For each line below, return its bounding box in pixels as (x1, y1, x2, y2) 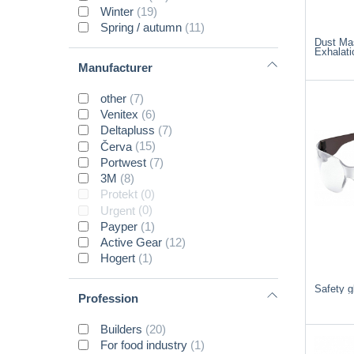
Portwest (100, 155, 147, 169)
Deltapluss (100, 123, 156, 137)
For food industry (100, 338, 188, 352)
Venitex (100, 107, 139, 122)
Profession (78, 291, 138, 305)
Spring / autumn (100, 21, 183, 35)
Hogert (100, 251, 136, 265)
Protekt (100, 187, 138, 201)
